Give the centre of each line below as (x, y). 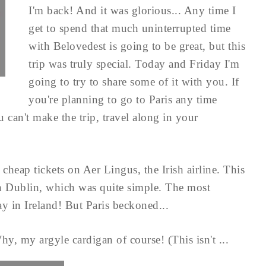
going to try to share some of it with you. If (134, 82)
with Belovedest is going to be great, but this (137, 46)
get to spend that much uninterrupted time (130, 28)
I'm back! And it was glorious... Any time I (132, 10)
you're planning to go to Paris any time (123, 99)
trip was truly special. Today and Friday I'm (134, 64)
